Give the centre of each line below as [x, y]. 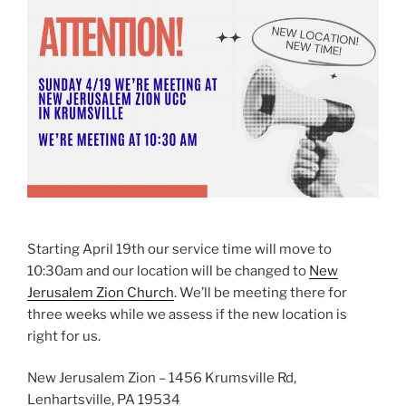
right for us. [64, 336]
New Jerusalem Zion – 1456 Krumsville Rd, [162, 378]
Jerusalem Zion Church [101, 292]
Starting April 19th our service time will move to [179, 249]
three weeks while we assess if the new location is [187, 314]
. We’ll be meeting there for [261, 292]
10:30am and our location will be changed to [168, 271]
